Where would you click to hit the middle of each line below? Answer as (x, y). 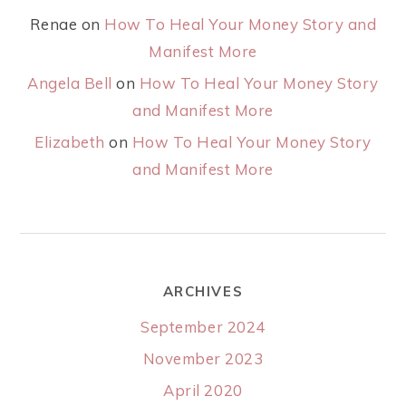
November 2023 (203, 359)
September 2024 (203, 327)
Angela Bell (70, 83)
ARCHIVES (203, 292)
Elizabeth (70, 142)
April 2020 (203, 391)
